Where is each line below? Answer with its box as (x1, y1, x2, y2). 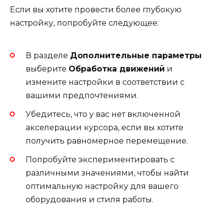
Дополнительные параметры (70, 50, 202, 60)
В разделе (26, 50, 70, 60)
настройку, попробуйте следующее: (10, 18, 159, 28)
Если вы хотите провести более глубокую (10, 5, 182, 15)
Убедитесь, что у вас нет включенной (26, 109, 181, 119)
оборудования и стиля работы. (26, 194, 153, 204)
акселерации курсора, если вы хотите (26, 122, 184, 132)
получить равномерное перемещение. (26, 136, 188, 146)
